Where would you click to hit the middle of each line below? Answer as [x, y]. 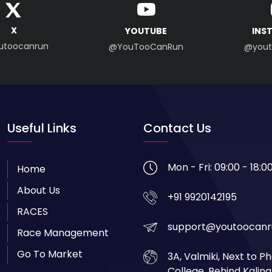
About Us [39, 190]
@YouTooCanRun [146, 46]
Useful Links [42, 128]
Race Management [63, 233]
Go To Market [50, 254]
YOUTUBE [146, 31]
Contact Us [177, 128]
